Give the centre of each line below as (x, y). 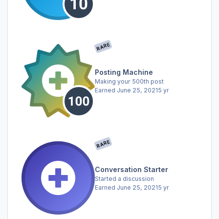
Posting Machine (124, 72)
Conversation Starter (131, 169)
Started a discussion (124, 178)
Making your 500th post (129, 81)
